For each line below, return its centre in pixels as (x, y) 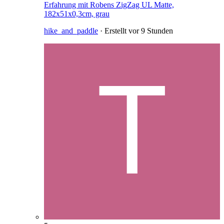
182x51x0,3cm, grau (77, 14)
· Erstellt (113, 31)
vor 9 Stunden (151, 31)
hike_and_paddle (71, 31)
